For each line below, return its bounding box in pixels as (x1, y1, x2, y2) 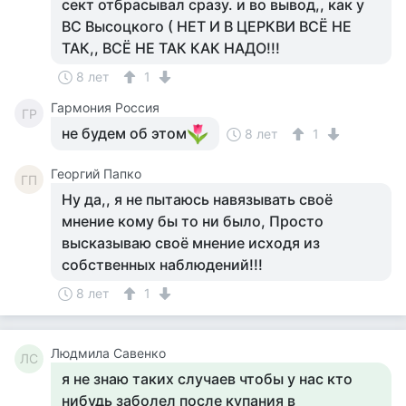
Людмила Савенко (51, 345, 166, 361)
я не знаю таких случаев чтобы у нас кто (62, 370, 353, 388)
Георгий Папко (51, 166, 141, 181)
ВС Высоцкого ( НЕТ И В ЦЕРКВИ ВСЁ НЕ (62, 17, 352, 35)
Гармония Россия (51, 100, 159, 115)
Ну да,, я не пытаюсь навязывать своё (62, 190, 333, 208)
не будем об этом (62, 124, 187, 142)
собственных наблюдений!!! (62, 256, 263, 274)
